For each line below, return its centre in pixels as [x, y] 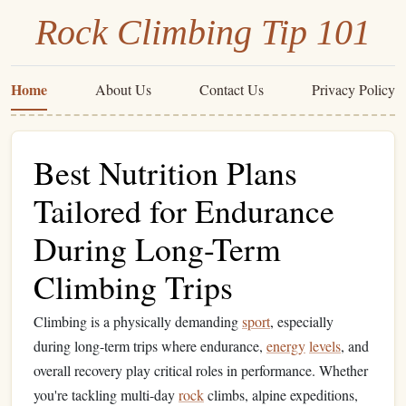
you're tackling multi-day [106, 395]
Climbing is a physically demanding [138, 321]
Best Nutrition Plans [165, 172]
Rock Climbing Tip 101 [203, 32]
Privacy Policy [353, 89]
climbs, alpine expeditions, [281, 395]
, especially [302, 321]
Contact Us [232, 89]
